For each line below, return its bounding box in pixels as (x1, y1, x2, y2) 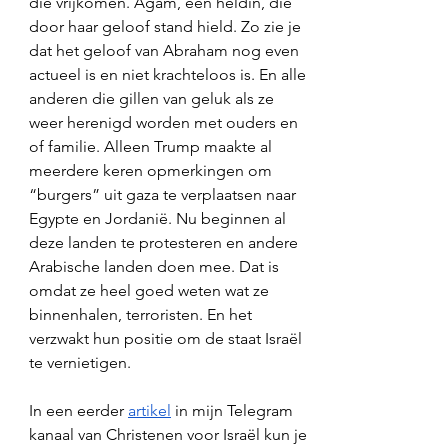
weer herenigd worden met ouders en (29, 113, 302, 132)
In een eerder (29, 401, 128, 420)
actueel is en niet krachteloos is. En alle (29, 65, 310, 84)
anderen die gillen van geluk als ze (29, 89, 278, 108)
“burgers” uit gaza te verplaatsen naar (29, 185, 300, 204)
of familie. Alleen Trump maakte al (29, 137, 276, 156)
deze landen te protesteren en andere (29, 233, 302, 252)
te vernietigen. (29, 353, 135, 372)
